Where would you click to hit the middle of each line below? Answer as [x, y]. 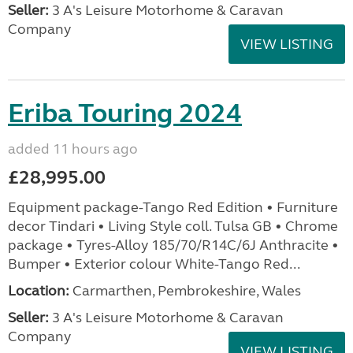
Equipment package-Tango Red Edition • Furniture [173, 207]
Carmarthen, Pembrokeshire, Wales [185, 291]
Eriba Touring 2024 [125, 113]
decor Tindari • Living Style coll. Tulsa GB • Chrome [173, 226]
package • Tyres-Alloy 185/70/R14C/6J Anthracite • [173, 245]
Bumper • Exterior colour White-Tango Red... [154, 264]
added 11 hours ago [73, 149]
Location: [39, 291]
